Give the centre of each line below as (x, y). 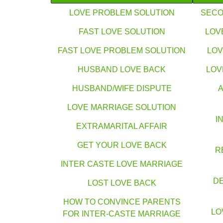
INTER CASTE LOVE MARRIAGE (122, 164)
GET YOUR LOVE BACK (122, 145)
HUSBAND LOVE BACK (122, 70)
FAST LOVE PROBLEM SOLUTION (122, 51)
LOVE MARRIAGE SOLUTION (122, 108)
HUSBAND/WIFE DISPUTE (122, 89)
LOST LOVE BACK (122, 183)
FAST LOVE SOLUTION (122, 32)
